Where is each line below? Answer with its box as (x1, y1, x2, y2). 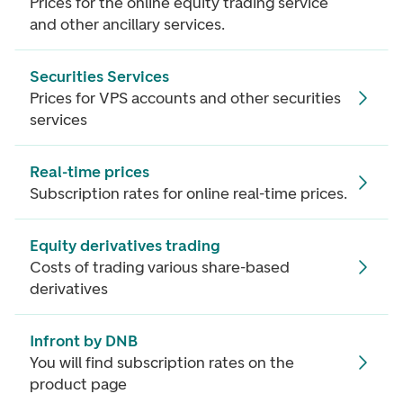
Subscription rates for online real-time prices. (30, 184, 347, 203)
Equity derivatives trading (30, 236, 220, 255)
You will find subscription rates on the (30, 353, 294, 372)
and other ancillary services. (30, 14, 225, 34)
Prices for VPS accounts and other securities (30, 88, 341, 108)
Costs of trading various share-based (30, 257, 290, 277)
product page (30, 374, 127, 394)
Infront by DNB (30, 331, 138, 351)
